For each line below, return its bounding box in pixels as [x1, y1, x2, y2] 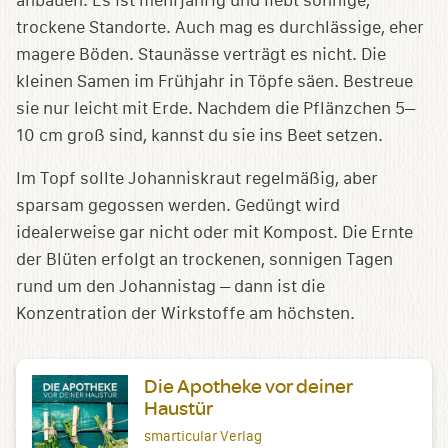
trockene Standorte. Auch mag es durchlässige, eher [16, 17, 424, 37]
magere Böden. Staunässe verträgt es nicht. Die [16, 44, 386, 64]
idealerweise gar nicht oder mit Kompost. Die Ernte [16, 222, 413, 242]
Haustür [144, 394, 213, 420]
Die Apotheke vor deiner [144, 372, 353, 398]
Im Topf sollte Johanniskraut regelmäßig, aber [16, 168, 378, 188]
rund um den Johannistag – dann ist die [16, 276, 325, 296]
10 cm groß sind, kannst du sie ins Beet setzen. [16, 125, 383, 145]
